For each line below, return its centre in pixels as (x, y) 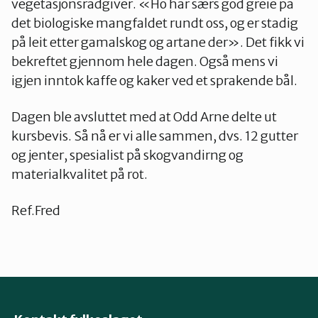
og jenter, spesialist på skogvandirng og (127, 155)
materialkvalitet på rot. (79, 174)
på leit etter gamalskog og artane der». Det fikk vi (158, 42)
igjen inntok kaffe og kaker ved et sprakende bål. (154, 80)
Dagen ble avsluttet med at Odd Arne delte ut (144, 116)
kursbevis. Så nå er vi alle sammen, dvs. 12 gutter (155, 136)
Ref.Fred (36, 210)
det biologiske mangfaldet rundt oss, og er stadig (155, 23)
